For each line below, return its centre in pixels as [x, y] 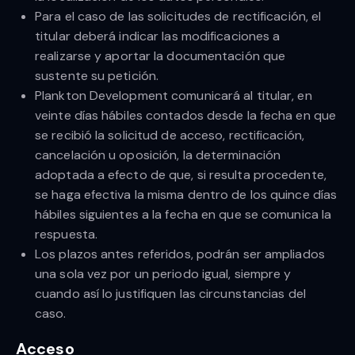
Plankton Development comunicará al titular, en [174, 96]
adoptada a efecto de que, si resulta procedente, [181, 175]
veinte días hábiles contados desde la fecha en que [186, 116]
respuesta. [66, 235]
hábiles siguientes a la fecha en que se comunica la [183, 215]
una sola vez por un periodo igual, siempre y [163, 274]
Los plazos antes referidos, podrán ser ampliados [180, 254]
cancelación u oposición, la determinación [158, 155]
